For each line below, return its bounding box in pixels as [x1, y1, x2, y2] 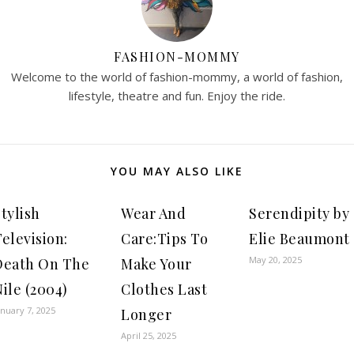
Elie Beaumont [249, 229, 350, 248]
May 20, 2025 [249, 254, 302, 265]
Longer [121, 305, 171, 324]
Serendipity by [249, 204, 349, 223]
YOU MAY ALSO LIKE [111, 164, 243, 179]
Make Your [121, 254, 192, 273]
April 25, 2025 [121, 330, 176, 341]
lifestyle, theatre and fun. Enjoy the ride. [69, 88, 285, 104]
